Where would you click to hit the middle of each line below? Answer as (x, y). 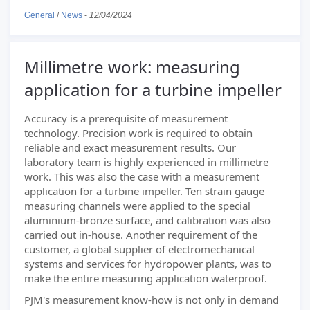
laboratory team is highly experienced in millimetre (146, 162)
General (39, 15)
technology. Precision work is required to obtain (138, 133)
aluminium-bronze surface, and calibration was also (147, 220)
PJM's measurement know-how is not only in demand (152, 300)
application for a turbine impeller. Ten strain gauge (144, 191)
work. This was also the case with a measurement (142, 176)
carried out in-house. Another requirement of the (141, 235)
